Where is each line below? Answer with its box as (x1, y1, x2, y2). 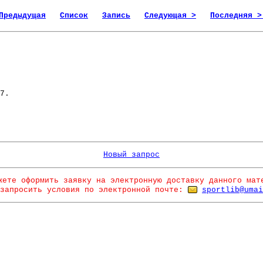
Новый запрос (103, 150, 160, 160)
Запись (102, 11, 130, 20)
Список (60, 11, 88, 20)
